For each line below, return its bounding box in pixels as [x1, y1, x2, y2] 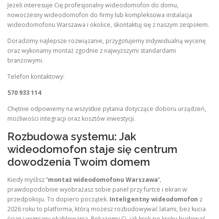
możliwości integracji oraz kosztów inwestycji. [7, 114, 135, 123]
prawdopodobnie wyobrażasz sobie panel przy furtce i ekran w [7, 185, 187, 194]
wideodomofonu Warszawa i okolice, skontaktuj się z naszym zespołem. [7, 20, 209, 29]
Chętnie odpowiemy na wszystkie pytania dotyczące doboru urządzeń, [7, 105, 206, 113]
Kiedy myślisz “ [7, 175, 48, 184]
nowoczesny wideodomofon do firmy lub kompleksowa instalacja [7, 10, 192, 19]
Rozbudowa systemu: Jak [7, 130, 136, 143]
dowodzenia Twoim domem [7, 155, 150, 169]
